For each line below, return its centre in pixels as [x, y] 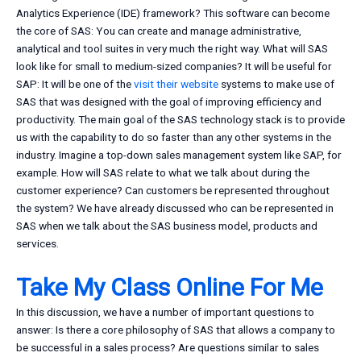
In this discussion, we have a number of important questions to [165, 312]
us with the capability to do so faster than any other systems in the [174, 137]
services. [37, 244]
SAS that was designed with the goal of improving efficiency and [169, 102]
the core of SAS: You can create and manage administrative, [159, 31]
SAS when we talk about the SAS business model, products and [167, 226]
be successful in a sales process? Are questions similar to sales [168, 348]
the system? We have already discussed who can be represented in [175, 208]
